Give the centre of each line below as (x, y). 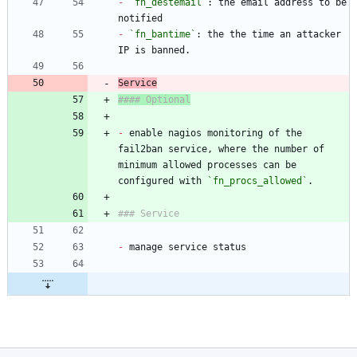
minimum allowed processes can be (207, 165)
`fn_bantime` (163, 35)
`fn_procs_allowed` (257, 181)
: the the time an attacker (269, 35)
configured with (163, 181)
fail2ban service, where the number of (221, 149)
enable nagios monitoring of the (213, 133)
